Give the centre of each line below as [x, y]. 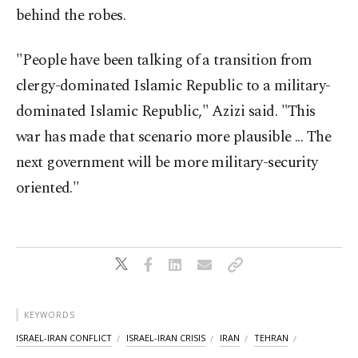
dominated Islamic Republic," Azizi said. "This [166, 112]
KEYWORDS [50, 315]
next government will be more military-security [167, 163]
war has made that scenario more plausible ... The [174, 137]
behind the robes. [71, 16]
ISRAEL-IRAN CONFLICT [64, 338]
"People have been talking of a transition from [164, 61]
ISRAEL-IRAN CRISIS [166, 338]
